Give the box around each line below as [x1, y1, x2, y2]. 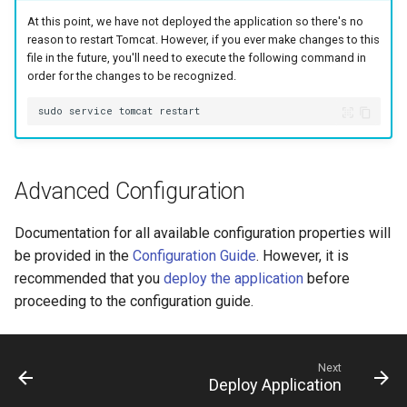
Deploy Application [209, 375, 342, 394]
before [303, 269, 350, 287]
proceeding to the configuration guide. [15, 292, 253, 310]
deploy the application [164, 269, 303, 287]
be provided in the [15, 246, 133, 264]
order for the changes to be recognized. [26, 68, 236, 83]
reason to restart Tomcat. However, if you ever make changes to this [26, 32, 380, 46]
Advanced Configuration [15, 177, 245, 204]
